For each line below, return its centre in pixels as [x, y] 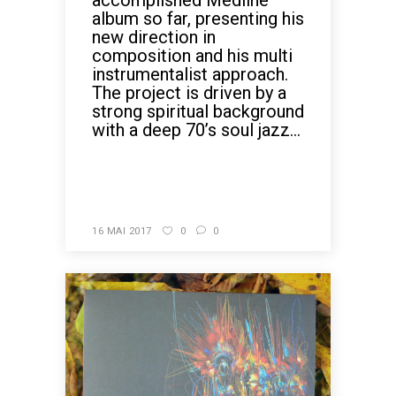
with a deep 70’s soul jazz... [196, 130]
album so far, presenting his [198, 19]
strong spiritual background [198, 111]
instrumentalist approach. [190, 74]
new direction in [154, 37]
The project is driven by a [189, 93]
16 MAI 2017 [122, 231]
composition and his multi [192, 56]
